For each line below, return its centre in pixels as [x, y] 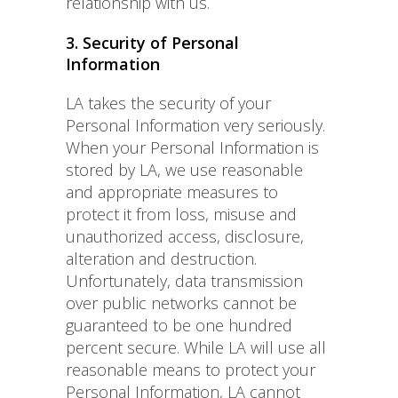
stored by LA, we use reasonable [184, 170]
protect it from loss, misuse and [181, 215]
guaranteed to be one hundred [179, 326]
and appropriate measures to [172, 192]
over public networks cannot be [181, 303]
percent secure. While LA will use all [196, 348]
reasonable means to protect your [191, 370]
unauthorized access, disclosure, [185, 237]
